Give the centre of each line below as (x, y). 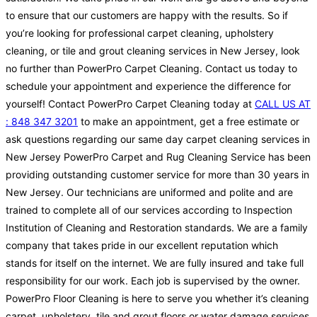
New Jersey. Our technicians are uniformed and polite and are (149, 192)
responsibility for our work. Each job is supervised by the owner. (153, 281)
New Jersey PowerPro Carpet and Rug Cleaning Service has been (158, 157)
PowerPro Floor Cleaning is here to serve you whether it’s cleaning (157, 299)
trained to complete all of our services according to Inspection (149, 210)
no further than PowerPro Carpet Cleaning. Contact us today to (151, 69)
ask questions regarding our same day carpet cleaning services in (158, 139)
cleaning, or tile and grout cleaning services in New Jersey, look (153, 51)
